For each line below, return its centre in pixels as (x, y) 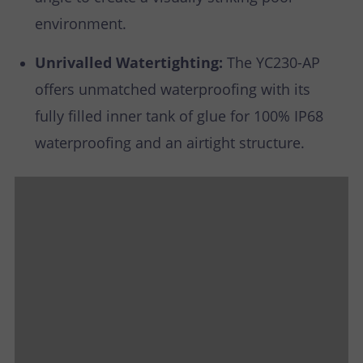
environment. (81, 23)
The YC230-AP (273, 62)
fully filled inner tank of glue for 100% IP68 (179, 115)
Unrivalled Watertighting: (131, 62)
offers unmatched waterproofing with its (173, 89)
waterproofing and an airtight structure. (170, 142)
